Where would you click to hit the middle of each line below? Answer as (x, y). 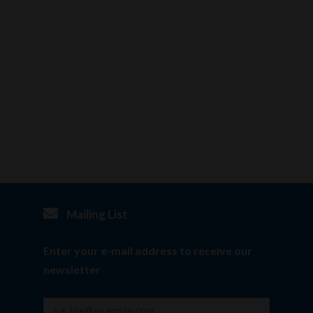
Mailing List (96, 214)
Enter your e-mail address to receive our (148, 250)
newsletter (72, 269)
